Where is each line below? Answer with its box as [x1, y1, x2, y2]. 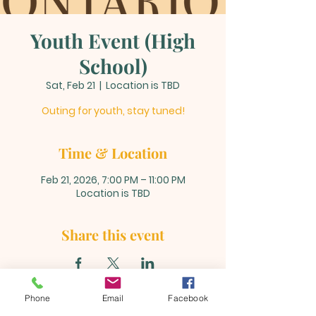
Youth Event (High [30, 28, 195, 54]
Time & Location [59, 143, 167, 162]
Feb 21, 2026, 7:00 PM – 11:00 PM [40, 173, 186, 187]
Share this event [61, 225, 164, 244]
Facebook [168, 292, 208, 303]
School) [78, 53, 147, 79]
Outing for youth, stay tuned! [41, 104, 185, 118]
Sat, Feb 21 [46, 78, 95, 92]
